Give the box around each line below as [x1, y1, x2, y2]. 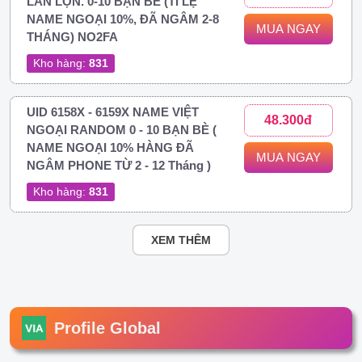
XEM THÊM [151, 233, 211, 246]
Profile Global [54, 318, 161, 337]
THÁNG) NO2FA [27, 29, 118, 44]
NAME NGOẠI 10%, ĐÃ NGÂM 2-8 [27, 11, 219, 26]
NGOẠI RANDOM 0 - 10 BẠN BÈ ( [27, 122, 217, 137]
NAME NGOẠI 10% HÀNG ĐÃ [27, 140, 194, 154]
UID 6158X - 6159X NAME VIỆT [27, 104, 199, 119]
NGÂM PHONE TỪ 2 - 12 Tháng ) [27, 158, 211, 172]
